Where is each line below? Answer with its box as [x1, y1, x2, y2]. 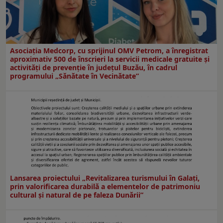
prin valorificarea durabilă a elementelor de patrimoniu [10, 181, 200, 191]
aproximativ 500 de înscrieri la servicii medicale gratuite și [10, 54, 210, 64]
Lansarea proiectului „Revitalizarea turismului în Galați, [10, 173, 200, 183]
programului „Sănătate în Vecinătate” [10, 71, 139, 81]
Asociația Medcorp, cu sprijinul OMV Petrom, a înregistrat [10, 45, 208, 55]
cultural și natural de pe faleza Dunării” [10, 190, 143, 200]
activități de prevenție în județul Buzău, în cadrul [10, 62, 177, 72]
